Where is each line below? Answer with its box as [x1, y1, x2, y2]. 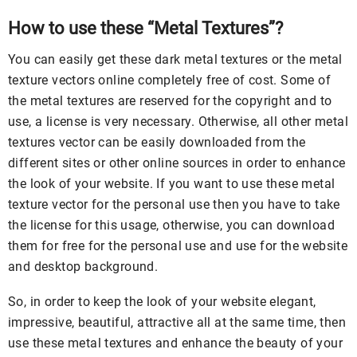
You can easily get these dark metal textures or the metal [8, 52, 343, 68]
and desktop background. [8, 259, 159, 275]
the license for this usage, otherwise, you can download [8, 218, 335, 233]
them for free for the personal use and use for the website [8, 238, 348, 254]
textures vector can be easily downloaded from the [8, 135, 306, 151]
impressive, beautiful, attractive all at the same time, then [8, 315, 346, 331]
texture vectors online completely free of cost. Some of [8, 73, 331, 88]
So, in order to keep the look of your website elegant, [8, 294, 316, 310]
